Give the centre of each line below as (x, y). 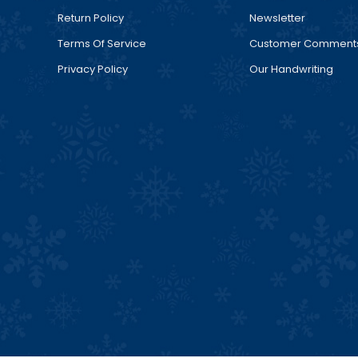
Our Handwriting (291, 69)
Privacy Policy (93, 69)
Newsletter (277, 18)
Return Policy (91, 18)
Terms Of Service (102, 43)
